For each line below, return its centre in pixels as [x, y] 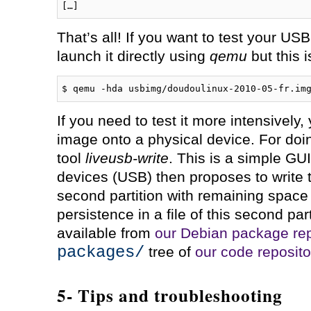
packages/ [100, 252]
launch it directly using [133, 57]
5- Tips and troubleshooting [169, 295]
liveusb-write [127, 158]
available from [106, 233]
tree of [169, 252]
